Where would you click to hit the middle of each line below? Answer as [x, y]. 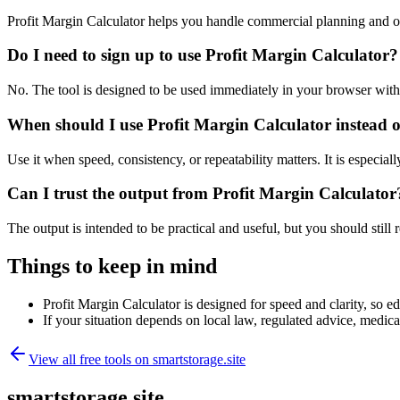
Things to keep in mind [112, 266]
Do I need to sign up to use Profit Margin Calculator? [203, 55]
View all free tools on [91, 359]
